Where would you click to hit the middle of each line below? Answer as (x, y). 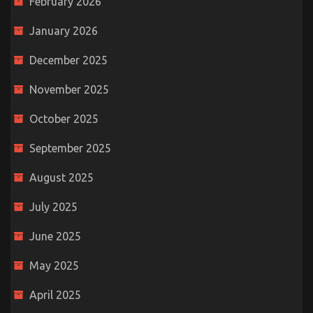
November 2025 (69, 90)
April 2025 (55, 295)
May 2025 (54, 266)
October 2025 (64, 119)
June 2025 (55, 236)
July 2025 (53, 207)
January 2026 (64, 31)
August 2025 (61, 178)
